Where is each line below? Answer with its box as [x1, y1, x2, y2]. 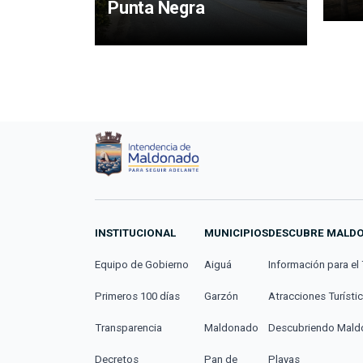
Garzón [204, 290, 239, 303]
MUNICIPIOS [204, 227, 269, 240]
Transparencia [95, 322, 162, 335]
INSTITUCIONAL [95, 227, 176, 240]
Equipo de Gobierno [95, 258, 189, 271]
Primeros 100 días [95, 290, 180, 303]
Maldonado [204, 322, 259, 335]
